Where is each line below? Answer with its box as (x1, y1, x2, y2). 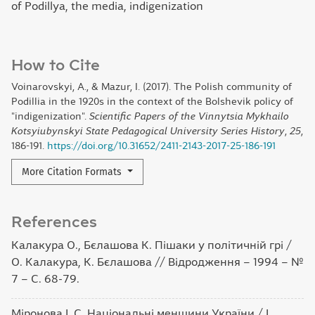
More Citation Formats (22, 166, 124, 179)
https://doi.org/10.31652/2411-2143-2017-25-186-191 (47, 141, 276, 151)
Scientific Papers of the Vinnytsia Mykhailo (89, 111, 289, 122)
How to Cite (11, 58, 100, 73)
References (11, 214, 97, 230)
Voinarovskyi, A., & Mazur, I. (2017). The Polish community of (11, 82, 292, 92)
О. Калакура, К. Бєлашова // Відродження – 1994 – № (11, 256, 304, 268)
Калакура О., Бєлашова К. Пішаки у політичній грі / (11, 239, 292, 251)
